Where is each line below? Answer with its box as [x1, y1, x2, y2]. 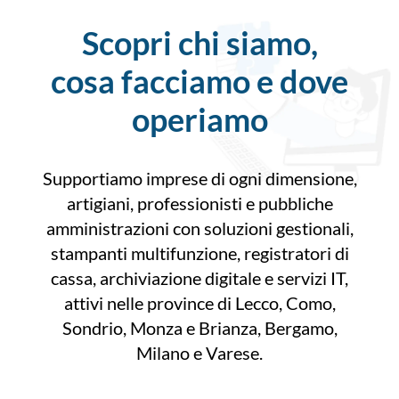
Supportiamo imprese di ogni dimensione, [42, 167, 357, 190]
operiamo [131, 100, 268, 140]
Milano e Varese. [136, 342, 263, 364]
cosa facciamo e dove [51, 61, 348, 102]
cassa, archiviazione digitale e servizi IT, [51, 267, 348, 289]
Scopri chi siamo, [81, 23, 318, 63]
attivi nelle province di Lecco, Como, [63, 292, 336, 314]
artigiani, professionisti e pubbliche [66, 192, 333, 215]
